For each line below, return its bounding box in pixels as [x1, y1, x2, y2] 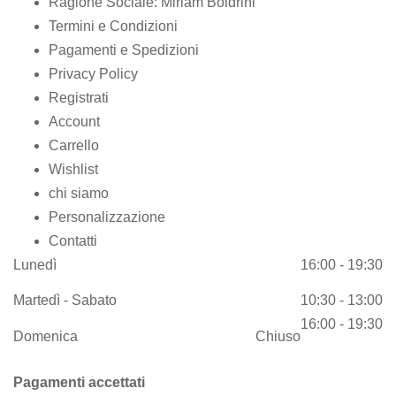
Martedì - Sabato [13, 293, 117, 308]
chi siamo [49, 185, 109, 201]
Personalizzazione [49, 209, 165, 225]
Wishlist [49, 161, 98, 177]
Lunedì [13, 256, 57, 272]
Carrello [49, 137, 99, 153]
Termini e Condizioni [49, 18, 178, 34]
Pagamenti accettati [13, 374, 145, 390]
